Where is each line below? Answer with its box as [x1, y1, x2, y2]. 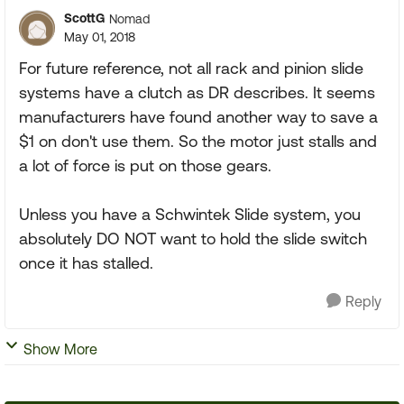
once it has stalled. [19, 253, 153, 272]
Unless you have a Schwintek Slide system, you [19, 205, 361, 224]
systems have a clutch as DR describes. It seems [19, 83, 375, 102]
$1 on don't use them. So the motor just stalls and [19, 132, 377, 151]
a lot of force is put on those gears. [19, 156, 271, 175]
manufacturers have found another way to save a [19, 107, 378, 126]
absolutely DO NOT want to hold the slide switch [19, 229, 367, 248]
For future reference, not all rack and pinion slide [19, 59, 363, 78]
